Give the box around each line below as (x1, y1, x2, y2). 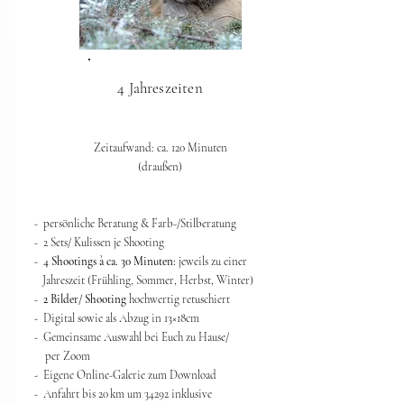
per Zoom (33, 349, 90, 363)
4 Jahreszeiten (117, 78, 203, 97)
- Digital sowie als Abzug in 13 (33, 311, 172, 326)
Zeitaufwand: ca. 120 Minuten (93, 141, 227, 155)
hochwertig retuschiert (125, 292, 230, 307)
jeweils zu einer (175, 254, 247, 269)
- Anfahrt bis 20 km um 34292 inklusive (33, 387, 212, 401)
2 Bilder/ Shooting (42, 292, 126, 307)
